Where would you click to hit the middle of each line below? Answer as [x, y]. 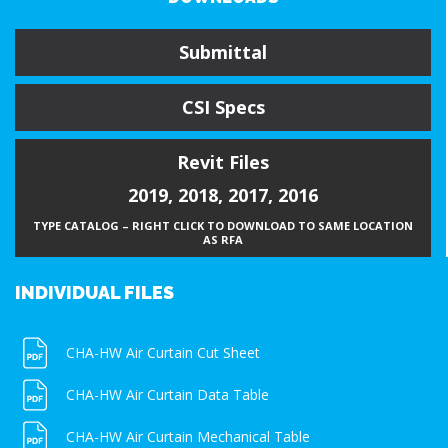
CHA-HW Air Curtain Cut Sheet [163, 352]
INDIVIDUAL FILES [94, 292]
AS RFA [223, 239]
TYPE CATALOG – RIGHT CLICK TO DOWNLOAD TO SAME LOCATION [223, 225]
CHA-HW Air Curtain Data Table [167, 394]
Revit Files [223, 161]
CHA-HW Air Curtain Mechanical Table [188, 436]
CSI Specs [223, 106]
